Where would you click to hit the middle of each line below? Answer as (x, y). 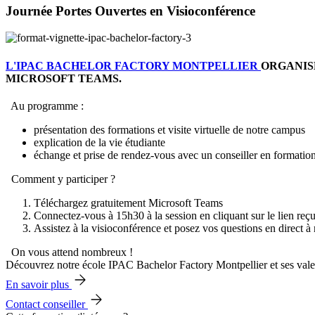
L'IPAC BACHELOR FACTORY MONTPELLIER (133, 65)
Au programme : (46, 105)
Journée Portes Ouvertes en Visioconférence (130, 11)
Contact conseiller (47, 304)
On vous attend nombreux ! (72, 252)
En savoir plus (39, 284)
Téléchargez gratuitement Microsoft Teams (128, 202)
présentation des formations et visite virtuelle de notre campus (169, 129)
